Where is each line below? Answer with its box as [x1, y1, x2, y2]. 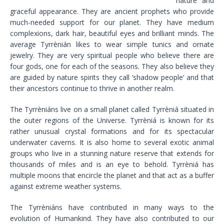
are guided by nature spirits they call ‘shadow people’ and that [10, 72, 214, 82]
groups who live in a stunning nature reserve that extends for [10, 148, 214, 158]
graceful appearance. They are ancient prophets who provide [10, 6, 214, 16]
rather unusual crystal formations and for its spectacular [10, 126, 214, 136]
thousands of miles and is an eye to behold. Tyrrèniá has [10, 159, 214, 169]
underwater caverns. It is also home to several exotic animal [10, 137, 214, 147]
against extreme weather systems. [10, 181, 121, 191]
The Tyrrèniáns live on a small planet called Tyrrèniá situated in [10, 104, 214, 114]
